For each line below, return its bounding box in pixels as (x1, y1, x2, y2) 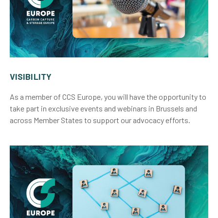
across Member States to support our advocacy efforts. (10, 115, 190, 125)
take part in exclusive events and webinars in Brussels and (10, 104, 197, 113)
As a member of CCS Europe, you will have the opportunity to (10, 92, 206, 102)
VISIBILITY (10, 71, 52, 82)
